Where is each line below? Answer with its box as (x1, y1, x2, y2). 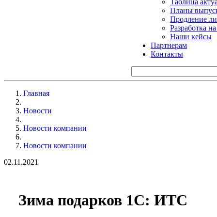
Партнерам (151, 41, 187, 49)
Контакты (151, 49, 183, 58)
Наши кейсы (170, 32, 212, 41)
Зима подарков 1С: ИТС (18, 191, 187, 209)
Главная (23, 89, 49, 97)
